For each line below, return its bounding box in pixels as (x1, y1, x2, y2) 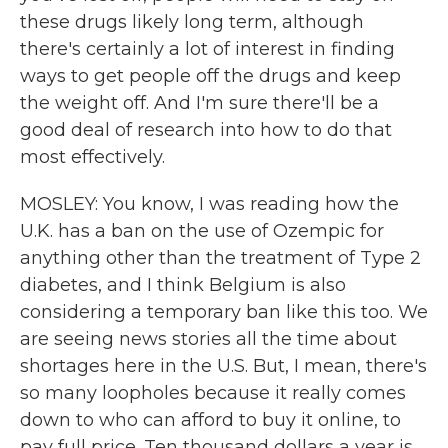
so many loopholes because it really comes (20, 382, 406, 404)
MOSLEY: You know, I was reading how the (20, 193, 399, 215)
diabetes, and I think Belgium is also (20, 274, 346, 296)
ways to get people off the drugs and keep (20, 65, 401, 87)
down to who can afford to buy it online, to (20, 409, 401, 431)
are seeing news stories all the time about (20, 328, 397, 350)
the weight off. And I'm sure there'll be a (20, 92, 379, 114)
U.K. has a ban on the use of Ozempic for (20, 220, 384, 242)
